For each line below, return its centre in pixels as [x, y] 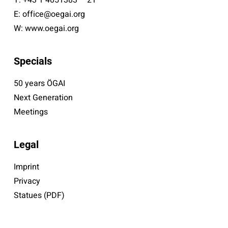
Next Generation [43, 97]
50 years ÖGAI [39, 83]
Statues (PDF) [39, 195]
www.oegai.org [52, 28]
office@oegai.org [53, 14]
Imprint [26, 167]
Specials [33, 61]
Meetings [31, 112]
